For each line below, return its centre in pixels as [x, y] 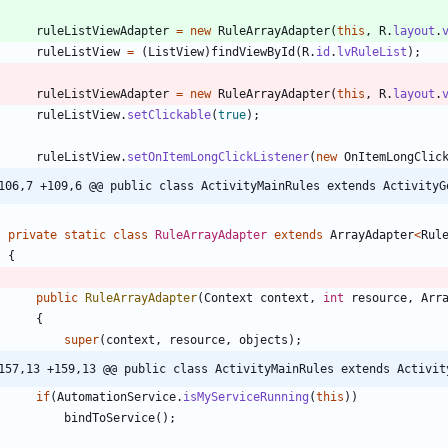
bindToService [109, 417]
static [85, 234]
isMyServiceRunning [246, 396]
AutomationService [116, 396]
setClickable [169, 114]
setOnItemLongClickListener [218, 156]
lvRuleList [372, 51]
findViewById [253, 51]
